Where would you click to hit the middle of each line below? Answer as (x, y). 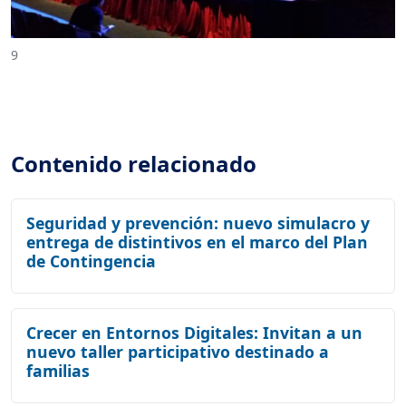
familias (58, 370)
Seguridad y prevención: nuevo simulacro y (198, 222)
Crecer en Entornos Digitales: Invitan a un (194, 332)
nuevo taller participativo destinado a (178, 351)
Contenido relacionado (134, 163)
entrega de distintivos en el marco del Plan (197, 242)
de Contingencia (91, 261)
